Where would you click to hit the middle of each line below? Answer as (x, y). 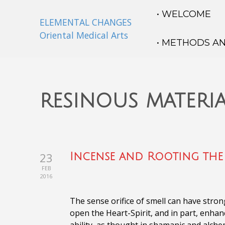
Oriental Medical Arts (84, 35)
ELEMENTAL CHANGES (86, 22)
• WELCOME (184, 14)
